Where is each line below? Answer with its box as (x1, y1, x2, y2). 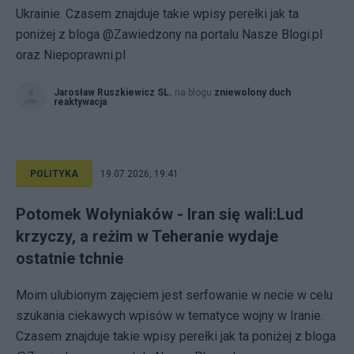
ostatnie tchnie (16, 249, 123, 268)
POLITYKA (30, 168, 78, 179)
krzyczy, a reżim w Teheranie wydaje (16, 227, 278, 246)
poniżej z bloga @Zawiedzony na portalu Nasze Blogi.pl (16, 27, 322, 42)
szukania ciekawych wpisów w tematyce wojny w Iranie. (16, 308, 323, 323)
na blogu (175, 87, 214, 98)
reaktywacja (54, 96, 107, 107)
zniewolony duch (214, 87, 291, 98)
